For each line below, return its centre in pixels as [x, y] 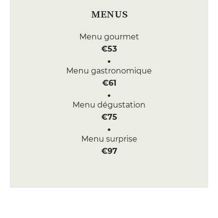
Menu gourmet [109, 37]
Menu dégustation [109, 105]
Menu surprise [109, 139]
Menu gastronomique [109, 71]
